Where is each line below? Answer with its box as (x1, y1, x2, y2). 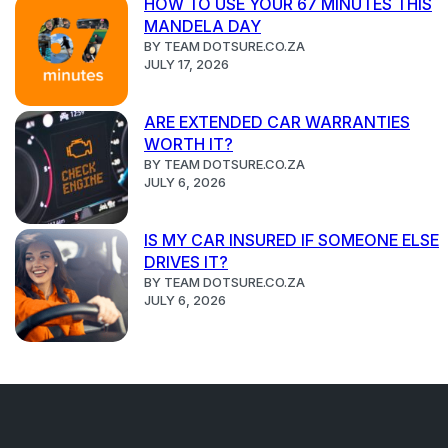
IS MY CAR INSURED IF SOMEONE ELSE (144, 230, 439, 251)
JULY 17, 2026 (144, 56, 229, 73)
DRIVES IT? (144, 252, 228, 273)
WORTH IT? (144, 134, 233, 155)
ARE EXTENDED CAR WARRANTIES (144, 112, 410, 133)
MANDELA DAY (144, 16, 261, 37)
